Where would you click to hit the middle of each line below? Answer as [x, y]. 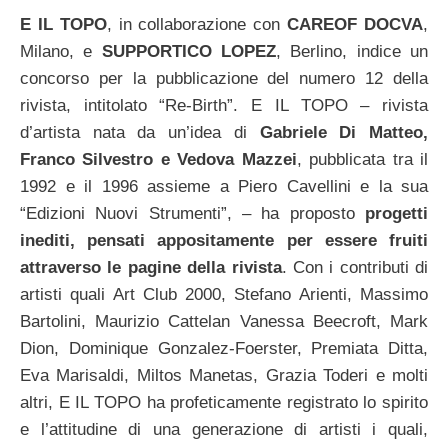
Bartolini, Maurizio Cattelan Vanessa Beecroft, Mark [224, 322]
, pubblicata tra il [362, 160]
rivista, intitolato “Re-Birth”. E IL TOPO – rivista [224, 106]
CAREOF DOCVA [355, 25]
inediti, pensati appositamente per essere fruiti [224, 241]
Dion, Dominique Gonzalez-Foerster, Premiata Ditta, [224, 349]
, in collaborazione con [197, 25]
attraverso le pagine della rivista [151, 268]
